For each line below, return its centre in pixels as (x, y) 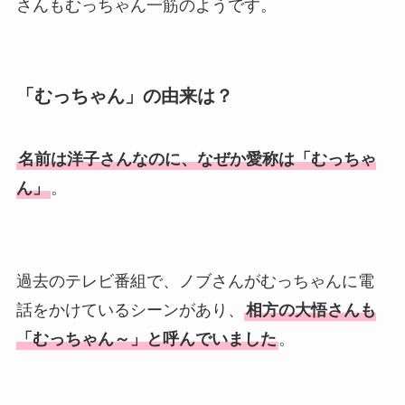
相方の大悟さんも (311, 311)
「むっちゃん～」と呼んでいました (146, 339)
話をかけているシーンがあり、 (130, 311)
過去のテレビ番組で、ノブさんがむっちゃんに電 (195, 282)
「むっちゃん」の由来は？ (124, 96)
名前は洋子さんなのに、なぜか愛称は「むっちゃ (197, 159)
